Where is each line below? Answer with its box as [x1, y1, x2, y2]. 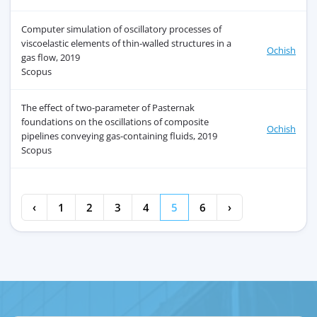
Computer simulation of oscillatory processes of [21, 23, 221, 36]
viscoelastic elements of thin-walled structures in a [21, 37, 231, 50]
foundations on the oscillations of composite [21, 115, 209, 129]
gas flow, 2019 [21, 51, 80, 64]
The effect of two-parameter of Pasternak [21, 101, 195, 115]
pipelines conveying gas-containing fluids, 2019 [21, 129, 217, 143]
